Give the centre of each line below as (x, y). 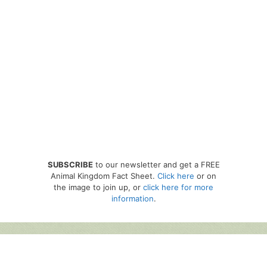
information (132, 198)
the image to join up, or (98, 187)
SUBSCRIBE (70, 164)
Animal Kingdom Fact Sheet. (104, 176)
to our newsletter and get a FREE (156, 164)
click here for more (178, 187)
